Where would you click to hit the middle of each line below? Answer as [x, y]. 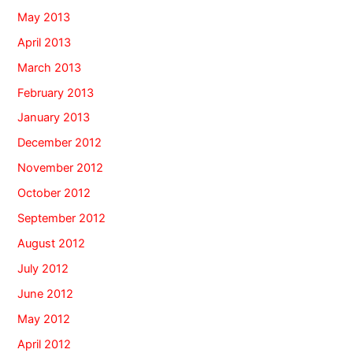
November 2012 [61, 168]
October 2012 [54, 193]
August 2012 [52, 244]
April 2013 [45, 42]
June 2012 [46, 294]
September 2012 [62, 219]
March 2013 [50, 67]
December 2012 [60, 143]
